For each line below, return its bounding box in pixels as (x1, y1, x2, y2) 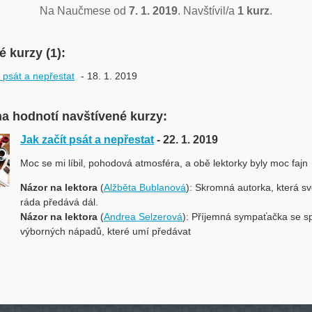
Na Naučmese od (40, 5, 129, 17)
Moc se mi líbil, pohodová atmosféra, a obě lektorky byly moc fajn (20, 157, 308, 169)
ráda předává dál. (20, 196, 98, 208)
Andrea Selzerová (104, 211, 182, 222)
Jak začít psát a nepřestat (20, 134, 154, 146)
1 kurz (237, 5, 270, 17)
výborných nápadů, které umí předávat (20, 226, 191, 237)
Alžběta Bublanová (104, 182, 186, 193)
